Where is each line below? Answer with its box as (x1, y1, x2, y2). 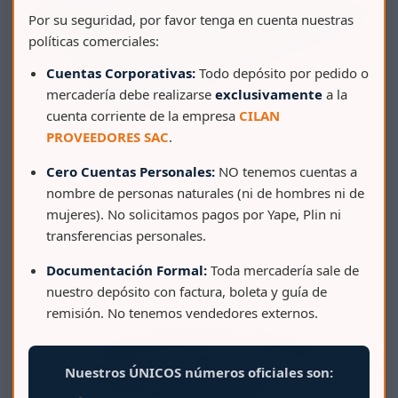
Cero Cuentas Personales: (46, 162, 215, 180)
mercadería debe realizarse (46, 84, 215, 103)
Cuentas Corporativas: (46, 63, 195, 82)
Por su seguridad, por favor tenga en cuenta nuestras (28, 10, 354, 28)
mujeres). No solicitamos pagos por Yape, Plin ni (46, 204, 341, 223)
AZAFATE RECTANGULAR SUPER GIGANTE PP (43, 215, 355, 233)
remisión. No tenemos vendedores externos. (46, 303, 318, 322)
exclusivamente (215, 84, 322, 103)
